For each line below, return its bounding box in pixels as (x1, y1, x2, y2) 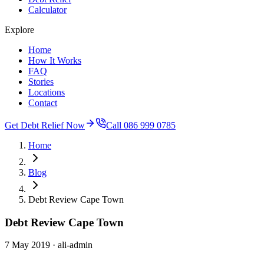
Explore (5, 24, 34, 35)
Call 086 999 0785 (106, 120, 176, 130)
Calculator (28, 4, 67, 15)
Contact (28, 97, 57, 108)
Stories (28, 76, 54, 87)
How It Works (28, 55, 81, 65)
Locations (28, 87, 65, 97)
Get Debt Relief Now (5, 120, 85, 130)
